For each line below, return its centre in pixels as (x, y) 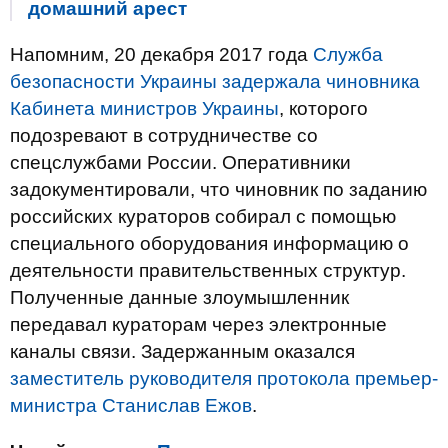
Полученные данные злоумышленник (179, 297)
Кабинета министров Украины (144, 108)
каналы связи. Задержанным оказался (182, 351)
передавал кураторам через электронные (198, 324)
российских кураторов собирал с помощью (203, 216)
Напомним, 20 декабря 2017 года (161, 54)
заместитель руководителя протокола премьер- (224, 378)
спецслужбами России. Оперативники (180, 162)
